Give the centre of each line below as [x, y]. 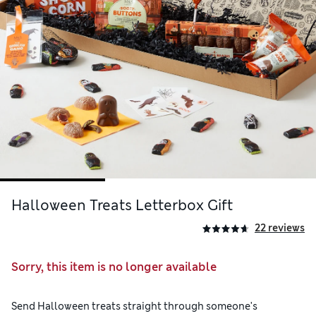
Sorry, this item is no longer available [114, 267]
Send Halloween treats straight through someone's [134, 306]
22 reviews [280, 228]
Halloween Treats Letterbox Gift [122, 206]
